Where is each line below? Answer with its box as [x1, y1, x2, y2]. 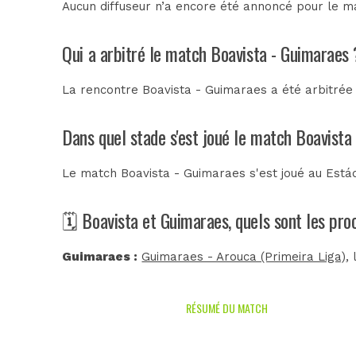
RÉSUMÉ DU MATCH [186, 299, 269, 316]
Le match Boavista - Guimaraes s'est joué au [62, 165, 327, 180]
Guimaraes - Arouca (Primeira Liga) [141, 249, 346, 264]
